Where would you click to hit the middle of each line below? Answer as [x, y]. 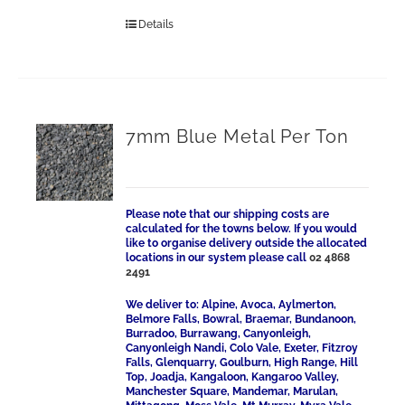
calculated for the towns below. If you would [242, 229]
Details [156, 24]
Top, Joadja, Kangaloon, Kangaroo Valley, [233, 377]
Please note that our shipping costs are [228, 214]
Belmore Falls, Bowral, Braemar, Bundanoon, [241, 319]
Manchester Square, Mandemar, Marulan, [232, 391]
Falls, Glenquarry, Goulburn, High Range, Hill [242, 363]
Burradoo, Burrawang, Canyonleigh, [219, 334]
